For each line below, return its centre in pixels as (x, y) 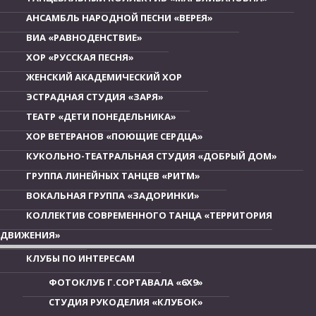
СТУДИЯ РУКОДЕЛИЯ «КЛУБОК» (126, 302)
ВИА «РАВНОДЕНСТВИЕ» (84, 37)
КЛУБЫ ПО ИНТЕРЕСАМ (80, 258)
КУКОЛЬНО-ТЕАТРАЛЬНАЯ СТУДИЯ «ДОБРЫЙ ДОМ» (152, 156)
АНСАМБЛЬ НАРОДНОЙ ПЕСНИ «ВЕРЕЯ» (120, 18)
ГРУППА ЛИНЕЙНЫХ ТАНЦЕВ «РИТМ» (113, 176)
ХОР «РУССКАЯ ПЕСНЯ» (80, 57)
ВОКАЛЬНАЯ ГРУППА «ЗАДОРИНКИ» (113, 195)
